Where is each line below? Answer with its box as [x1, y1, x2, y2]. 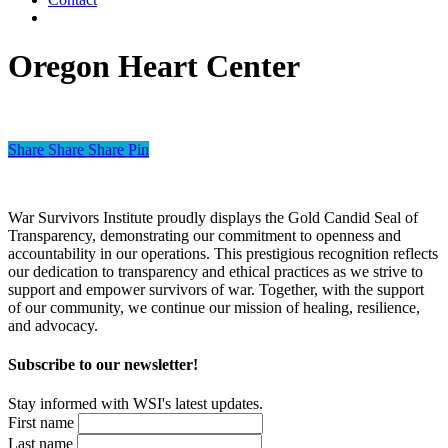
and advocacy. [8, 316, 98, 334]
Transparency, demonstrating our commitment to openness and [8, 226, 401, 244]
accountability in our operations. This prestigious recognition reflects [8, 244, 438, 262]
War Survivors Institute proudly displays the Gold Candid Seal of [8, 208, 418, 226]
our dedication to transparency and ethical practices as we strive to [8, 262, 423, 280]
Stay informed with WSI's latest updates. [8, 395, 263, 413]
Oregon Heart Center [8, 48, 300, 85]
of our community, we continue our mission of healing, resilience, [8, 298, 420, 316]
